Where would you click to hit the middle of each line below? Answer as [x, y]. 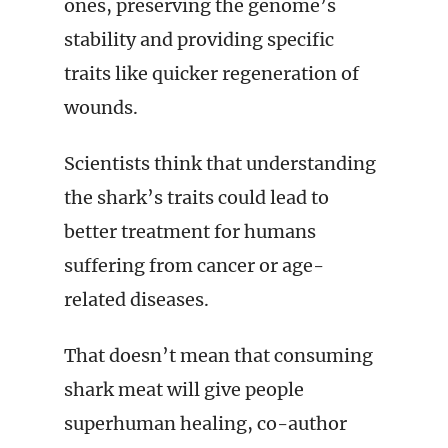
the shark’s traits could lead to [196, 197]
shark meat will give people [184, 389]
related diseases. [136, 299]
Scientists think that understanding [220, 163]
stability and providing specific [199, 39]
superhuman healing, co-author [205, 423]
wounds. [101, 107]
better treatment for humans [190, 231]
